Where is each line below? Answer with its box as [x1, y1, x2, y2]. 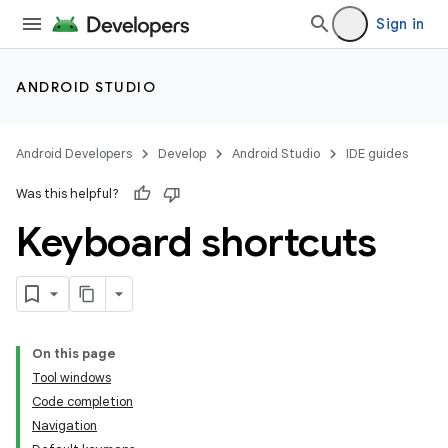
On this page [32, 345, 116, 362]
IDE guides [346, 145, 408, 162]
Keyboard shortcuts [16, 217, 376, 267]
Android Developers [16, 145, 132, 162]
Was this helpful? [16, 185, 119, 202]
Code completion [32, 393, 133, 410]
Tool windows [32, 369, 111, 386]
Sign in [376, 15, 424, 33]
